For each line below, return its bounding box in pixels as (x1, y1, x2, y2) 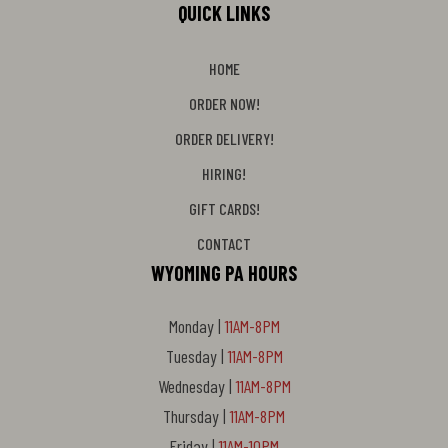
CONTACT (197, 233, 251, 253)
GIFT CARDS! (188, 198, 260, 218)
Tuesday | (165, 344, 228, 367)
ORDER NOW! (188, 93, 260, 113)
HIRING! (202, 163, 246, 183)
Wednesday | (157, 374, 236, 397)
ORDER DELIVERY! (174, 128, 274, 148)
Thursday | (163, 404, 230, 427)
